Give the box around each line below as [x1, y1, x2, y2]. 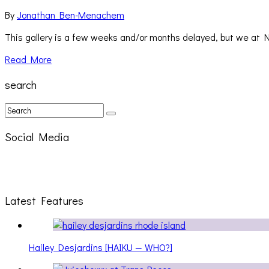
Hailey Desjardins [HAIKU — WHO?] [29, 241, 172, 254]
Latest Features [5, 192, 83, 208]
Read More [5, 53, 52, 66]
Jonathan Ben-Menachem [17, 8, 124, 22]
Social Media [5, 129, 69, 145]
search [5, 76, 37, 92]
